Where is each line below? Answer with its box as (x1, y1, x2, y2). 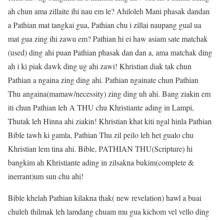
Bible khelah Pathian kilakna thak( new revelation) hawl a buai (8, 192, 201, 203)
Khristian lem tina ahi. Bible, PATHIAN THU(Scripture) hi (8, 143, 192, 154)
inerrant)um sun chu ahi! (8, 171, 83, 182)
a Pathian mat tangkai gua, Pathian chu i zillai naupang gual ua (8, 20, 201, 30)
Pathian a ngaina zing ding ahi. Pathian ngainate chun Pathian (8, 75, 198, 85)
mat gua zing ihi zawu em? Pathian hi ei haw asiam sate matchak (8, 33, 208, 44)
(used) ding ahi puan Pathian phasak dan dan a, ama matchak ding (8, 47, 212, 58)
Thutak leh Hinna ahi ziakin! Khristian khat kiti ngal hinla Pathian (8, 116, 212, 127)
